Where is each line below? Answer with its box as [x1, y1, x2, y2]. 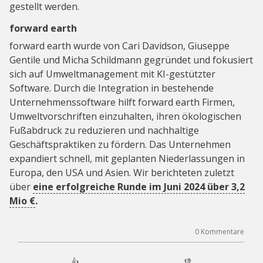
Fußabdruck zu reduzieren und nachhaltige [9, 123, 199, 137]
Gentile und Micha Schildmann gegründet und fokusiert [9, 53, 253, 66]
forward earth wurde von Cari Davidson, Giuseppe [9, 39, 230, 52]
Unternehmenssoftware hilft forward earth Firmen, [9, 95, 235, 109]
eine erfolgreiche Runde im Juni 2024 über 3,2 [33, 180, 245, 193]
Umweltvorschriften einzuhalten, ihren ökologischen [9, 109, 241, 123]
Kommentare [201, 226, 244, 237]
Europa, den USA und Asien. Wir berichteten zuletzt [9, 166, 234, 179]
